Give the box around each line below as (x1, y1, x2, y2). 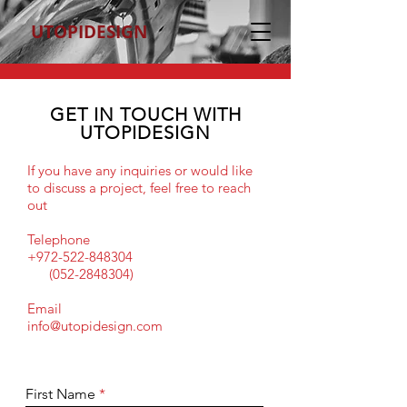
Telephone (27, 231, 90, 248)
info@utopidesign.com (27, 317, 163, 334)
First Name (25, 385, 95, 402)
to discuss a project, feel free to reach (27, 179, 251, 196)
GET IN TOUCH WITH (49, 104, 242, 125)
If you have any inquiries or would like (27, 162, 253, 179)
